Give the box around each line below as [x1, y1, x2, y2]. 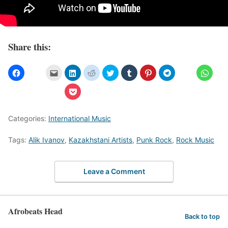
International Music [48, 113, 111, 123]
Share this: [8, 40, 51, 53]
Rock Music [176, 135, 214, 144]
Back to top [185, 212, 220, 220]
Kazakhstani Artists [69, 135, 132, 144]
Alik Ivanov [28, 135, 65, 144]
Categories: [8, 113, 48, 123]
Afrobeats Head [8, 205, 63, 217]
